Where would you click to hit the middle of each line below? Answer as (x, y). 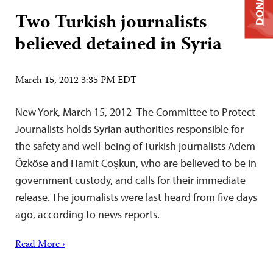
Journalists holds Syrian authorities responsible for (129, 129)
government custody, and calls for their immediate (130, 180)
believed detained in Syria (119, 45)
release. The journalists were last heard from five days (136, 197)
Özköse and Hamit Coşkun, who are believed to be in (136, 163)
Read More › (40, 245)
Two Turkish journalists (111, 23)
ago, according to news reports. (87, 214)
